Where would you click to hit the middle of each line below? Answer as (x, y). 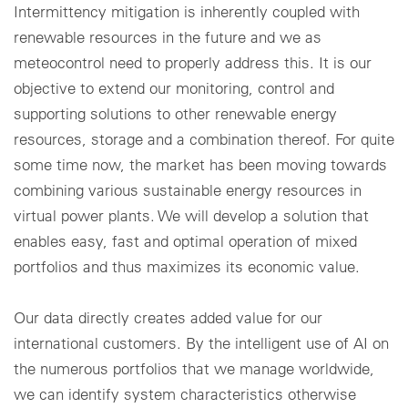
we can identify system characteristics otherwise (185, 393)
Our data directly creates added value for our (168, 317)
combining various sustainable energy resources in (188, 189)
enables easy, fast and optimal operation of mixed (185, 240)
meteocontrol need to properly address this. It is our (193, 62)
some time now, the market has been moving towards (200, 164)
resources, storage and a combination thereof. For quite (204, 138)
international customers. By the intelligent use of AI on (201, 342)
